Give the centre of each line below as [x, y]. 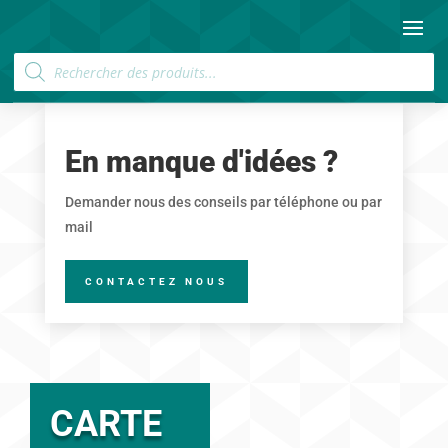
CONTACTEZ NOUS [156, 281]
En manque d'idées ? [201, 161]
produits [41, 85]
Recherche [48, 57]
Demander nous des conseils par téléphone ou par [223, 202]
